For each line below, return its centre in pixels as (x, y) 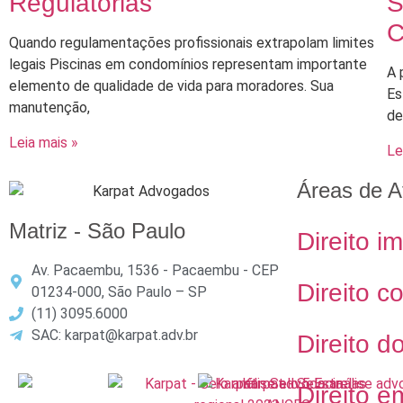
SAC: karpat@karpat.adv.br (115, 335)
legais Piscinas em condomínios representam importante (188, 65)
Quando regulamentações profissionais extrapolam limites (192, 43)
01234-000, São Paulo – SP (119, 291)
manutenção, (49, 108)
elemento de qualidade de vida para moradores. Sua (171, 86)
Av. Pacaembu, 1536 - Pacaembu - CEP (155, 270)
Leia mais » (44, 142)
